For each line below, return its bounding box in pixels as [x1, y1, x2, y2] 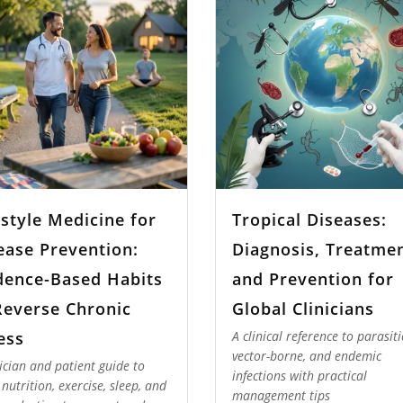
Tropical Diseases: [231, 208, 387, 230]
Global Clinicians [231, 297, 374, 319]
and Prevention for [231, 267, 394, 290]
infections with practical [231, 367, 367, 385]
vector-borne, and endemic [231, 347, 381, 365]
